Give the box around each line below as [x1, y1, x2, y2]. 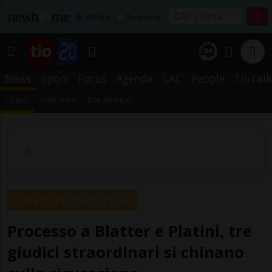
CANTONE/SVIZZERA [12, 191, 132, 208]
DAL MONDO [87, 95, 134, 106]
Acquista [127, 11, 160, 22]
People [192, 71, 225, 86]
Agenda [116, 71, 154, 86]
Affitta [86, 11, 109, 22]
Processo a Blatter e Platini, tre [7, 220, 252, 242]
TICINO [5, 95, 29, 106]
